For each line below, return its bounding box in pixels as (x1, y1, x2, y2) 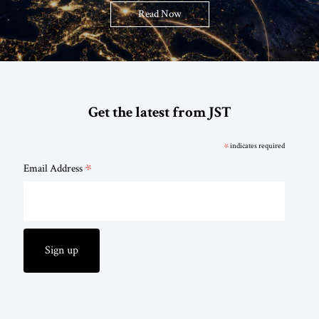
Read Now (137, 6, 182, 21)
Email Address (23, 160, 85, 175)
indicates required (228, 140, 285, 151)
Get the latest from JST (88, 102, 231, 122)
